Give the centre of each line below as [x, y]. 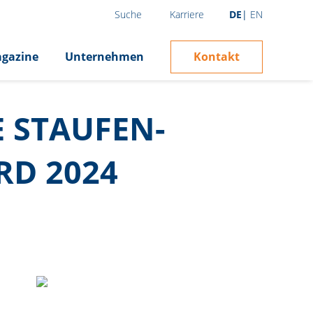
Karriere [187, 14]
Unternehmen [104, 57]
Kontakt [217, 56]
